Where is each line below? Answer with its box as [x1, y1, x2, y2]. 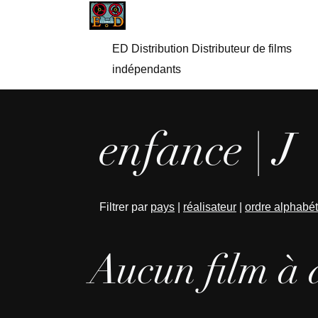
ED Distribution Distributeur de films [112, 43, 292, 55]
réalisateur [183, 201, 236, 213]
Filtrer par [99, 201, 150, 213]
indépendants [112, 63, 181, 75]
